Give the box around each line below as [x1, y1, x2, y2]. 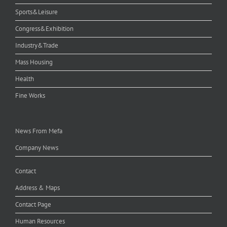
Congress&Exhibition [15, 24, 73, 33]
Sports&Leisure [15, 7, 58, 16]
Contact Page [15, 200, 51, 209]
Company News [15, 143, 58, 152]
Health [15, 74, 34, 83]
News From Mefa [15, 126, 62, 135]
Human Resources [15, 216, 65, 225]
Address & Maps [15, 183, 60, 192]
